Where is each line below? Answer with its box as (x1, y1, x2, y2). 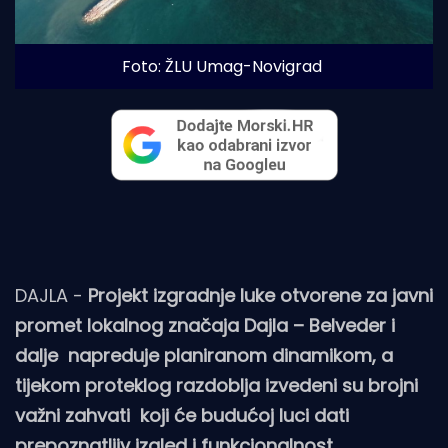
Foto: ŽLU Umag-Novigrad (121, 55, 322, 79)
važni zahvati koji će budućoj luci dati (15, 402, 349, 428)
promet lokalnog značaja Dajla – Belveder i (15, 312, 395, 338)
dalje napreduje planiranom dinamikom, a (15, 342, 393, 368)
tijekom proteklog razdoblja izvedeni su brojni (15, 372, 418, 398)
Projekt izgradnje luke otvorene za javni (88, 282, 433, 308)
